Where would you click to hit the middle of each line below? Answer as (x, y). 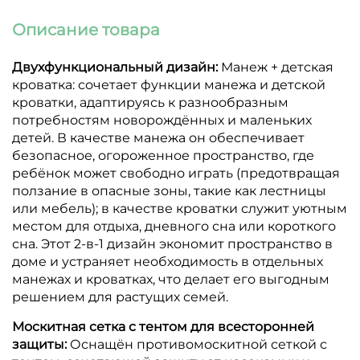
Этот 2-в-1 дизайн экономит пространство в (187, 243)
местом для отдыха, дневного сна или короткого (174, 226)
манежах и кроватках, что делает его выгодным (171, 279)
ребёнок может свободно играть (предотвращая (176, 173)
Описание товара (86, 29)
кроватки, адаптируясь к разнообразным (150, 102)
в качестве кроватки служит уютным (224, 208)
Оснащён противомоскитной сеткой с (198, 344)
